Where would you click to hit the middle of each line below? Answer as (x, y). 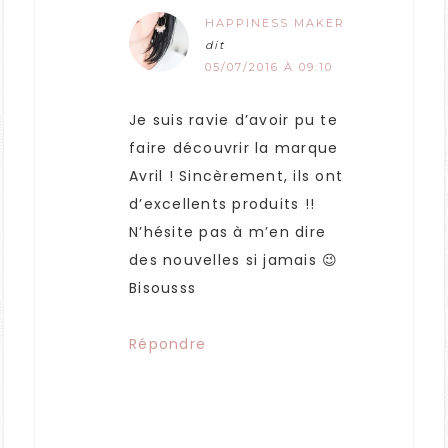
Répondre (167, 344)
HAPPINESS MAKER (275, 23)
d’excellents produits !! (222, 204)
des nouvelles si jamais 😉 (234, 260)
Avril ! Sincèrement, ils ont (236, 176)
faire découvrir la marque (234, 148)
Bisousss (162, 288)
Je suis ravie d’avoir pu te (233, 120)
